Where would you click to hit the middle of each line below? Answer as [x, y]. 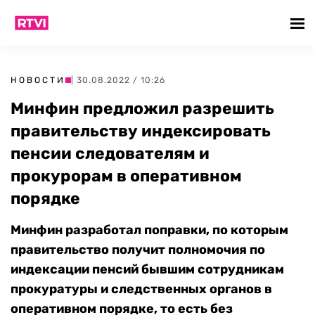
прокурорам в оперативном [126, 176]
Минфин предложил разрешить [142, 108]
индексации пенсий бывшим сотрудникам [147, 269]
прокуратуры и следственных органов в [141, 289]
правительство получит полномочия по [138, 250]
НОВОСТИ [38, 80]
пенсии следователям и [110, 153]
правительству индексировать [141, 131]
